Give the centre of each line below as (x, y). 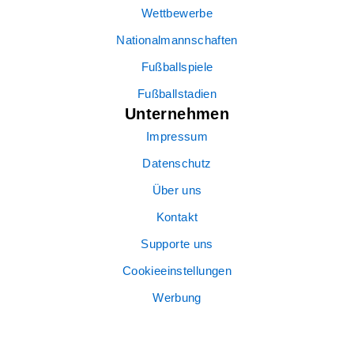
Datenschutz (177, 164)
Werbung (177, 298)
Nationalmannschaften (177, 40)
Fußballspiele (177, 67)
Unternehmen (177, 114)
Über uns (177, 190)
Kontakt (177, 217)
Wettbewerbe (177, 13)
